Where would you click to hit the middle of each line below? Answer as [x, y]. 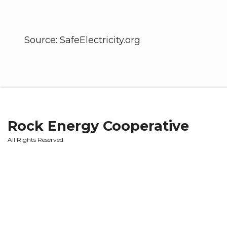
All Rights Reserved [35, 139]
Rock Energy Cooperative [98, 126]
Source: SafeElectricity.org [82, 40]
